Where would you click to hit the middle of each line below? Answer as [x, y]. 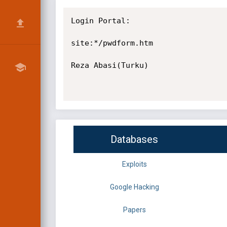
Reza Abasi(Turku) [109, 65]
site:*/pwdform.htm [112, 43]
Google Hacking [134, 187]
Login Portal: [100, 21]
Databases [134, 140]
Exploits [134, 164]
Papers [134, 210]
